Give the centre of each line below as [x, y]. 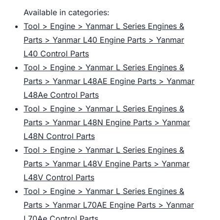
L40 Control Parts [56, 54]
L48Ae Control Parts [61, 95]
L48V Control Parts [59, 178]
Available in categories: [67, 13]
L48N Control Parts [59, 136]
